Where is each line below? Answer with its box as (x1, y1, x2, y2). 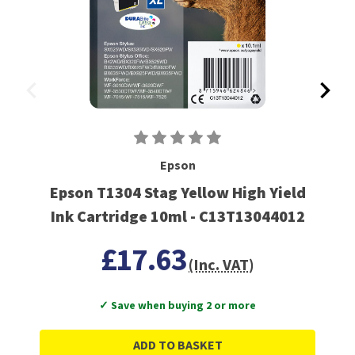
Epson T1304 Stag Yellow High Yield (49, 182, 306, 203)
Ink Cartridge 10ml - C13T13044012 (50, 206, 305, 227)
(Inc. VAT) (189, 254, 255, 275)
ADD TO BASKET (132, 337, 223, 353)
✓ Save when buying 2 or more (99, 298, 256, 313)
